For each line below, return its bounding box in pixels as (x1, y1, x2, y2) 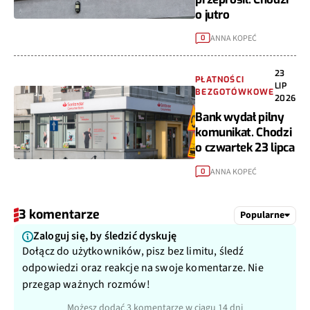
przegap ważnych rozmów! (22, 277, 150, 293)
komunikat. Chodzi (195, 125, 292, 141)
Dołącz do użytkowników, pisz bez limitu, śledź (22, 244, 244, 259)
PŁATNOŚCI (195, 74, 244, 86)
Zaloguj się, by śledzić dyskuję (33, 228, 176, 244)
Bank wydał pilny (195, 109, 284, 126)
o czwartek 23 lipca (195, 140, 295, 156)
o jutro (195, 6, 230, 23)
